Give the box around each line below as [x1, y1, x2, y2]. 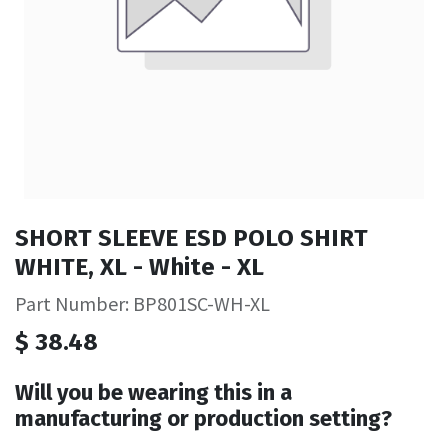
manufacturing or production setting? [15, 404, 392, 432]
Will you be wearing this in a [15, 378, 292, 406]
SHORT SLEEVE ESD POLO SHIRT [15, 222, 368, 252]
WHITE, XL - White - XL [15, 251, 264, 281]
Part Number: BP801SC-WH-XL [15, 290, 270, 316]
